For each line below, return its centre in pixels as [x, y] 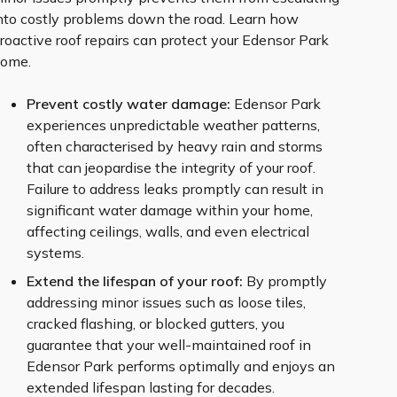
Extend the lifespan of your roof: [135, 281]
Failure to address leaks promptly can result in [175, 189]
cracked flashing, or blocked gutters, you [156, 323]
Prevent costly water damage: [128, 104]
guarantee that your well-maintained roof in [169, 345]
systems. [55, 253]
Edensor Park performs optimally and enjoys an [181, 366]
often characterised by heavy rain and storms [175, 146]
